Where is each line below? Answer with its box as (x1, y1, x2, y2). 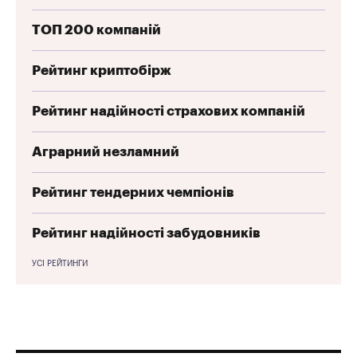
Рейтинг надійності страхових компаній (32, 104, 305, 118)
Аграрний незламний (32, 144, 179, 159)
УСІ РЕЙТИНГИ (32, 259, 88, 268)
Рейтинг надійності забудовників (32, 226, 261, 240)
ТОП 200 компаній (32, 22, 161, 37)
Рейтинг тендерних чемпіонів (32, 185, 234, 199)
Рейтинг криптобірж (32, 63, 171, 77)
